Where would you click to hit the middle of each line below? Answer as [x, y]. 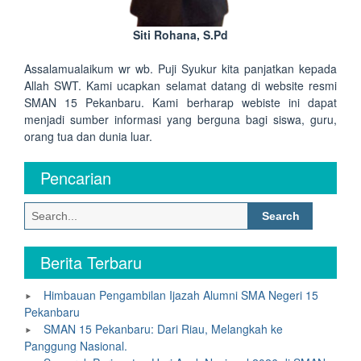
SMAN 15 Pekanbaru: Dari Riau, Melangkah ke [163, 329]
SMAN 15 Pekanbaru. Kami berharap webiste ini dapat [180, 102]
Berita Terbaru [91, 262]
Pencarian [76, 178]
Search [266, 210]
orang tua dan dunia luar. [88, 136]
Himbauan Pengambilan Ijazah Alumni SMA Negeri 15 [181, 295]
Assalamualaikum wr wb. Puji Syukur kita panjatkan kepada [180, 68]
